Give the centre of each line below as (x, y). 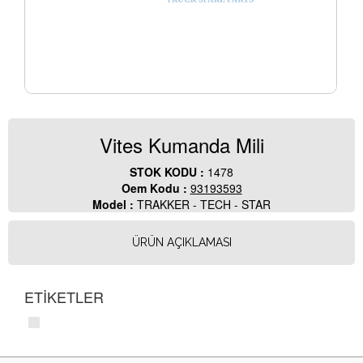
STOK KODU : (169, 172)
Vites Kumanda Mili (181, 145)
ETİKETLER (64, 297)
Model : (115, 205)
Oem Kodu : (156, 188)
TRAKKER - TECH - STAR (204, 205)
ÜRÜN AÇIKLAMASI (181, 243)
